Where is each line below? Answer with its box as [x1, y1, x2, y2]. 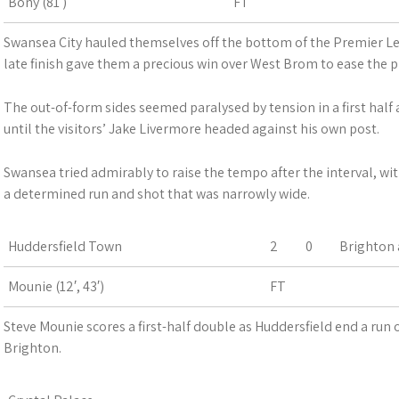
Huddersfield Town [8, 237, 122, 256]
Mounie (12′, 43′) [8, 277, 104, 296]
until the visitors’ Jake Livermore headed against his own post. [4, 119, 379, 138]
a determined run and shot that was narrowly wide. [4, 184, 310, 203]
